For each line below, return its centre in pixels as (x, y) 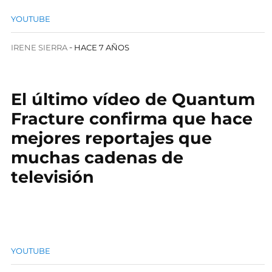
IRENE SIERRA (39, 47)
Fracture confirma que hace (132, 119)
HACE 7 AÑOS (102, 47)
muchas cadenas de (97, 158)
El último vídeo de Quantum (133, 99)
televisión (53, 177)
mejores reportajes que (111, 138)
